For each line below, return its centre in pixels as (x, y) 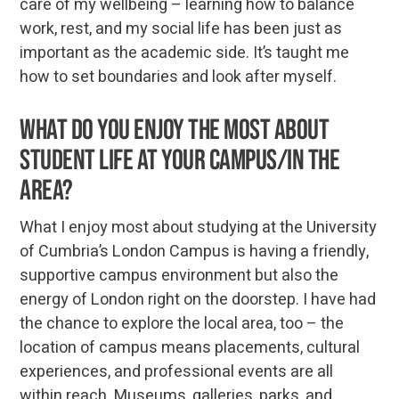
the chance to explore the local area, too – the (182, 323)
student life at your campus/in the (179, 160)
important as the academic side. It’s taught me (185, 53)
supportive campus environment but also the (179, 275)
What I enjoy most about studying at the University (199, 227)
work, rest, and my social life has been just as (181, 28)
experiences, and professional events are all (177, 371)
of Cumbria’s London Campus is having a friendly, (195, 251)
